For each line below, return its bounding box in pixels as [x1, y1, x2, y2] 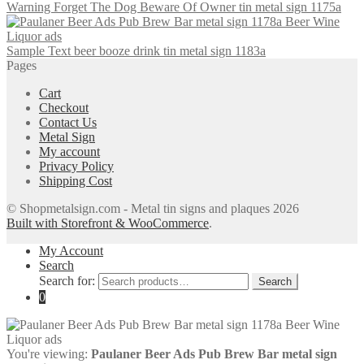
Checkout [39, 101, 89, 115]
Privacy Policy [39, 159, 114, 174]
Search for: [39, 274, 95, 288]
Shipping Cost [39, 174, 112, 188]
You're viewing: [6, 347, 91, 362]
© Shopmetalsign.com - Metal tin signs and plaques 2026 [6, 201, 299, 216]
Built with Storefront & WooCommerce [6, 216, 209, 231]
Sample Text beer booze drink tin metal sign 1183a [6, 44, 266, 58]
